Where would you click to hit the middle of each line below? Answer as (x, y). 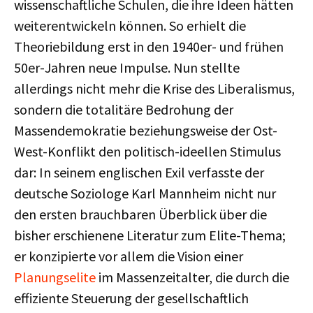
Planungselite (55, 277)
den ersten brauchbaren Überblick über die (140, 214)
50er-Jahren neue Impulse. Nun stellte (127, 67)
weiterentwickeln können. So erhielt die (130, 26)
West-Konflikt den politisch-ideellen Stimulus (147, 151)
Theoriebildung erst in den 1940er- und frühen (149, 46)
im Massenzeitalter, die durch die (192, 277)
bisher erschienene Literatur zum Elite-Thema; (150, 235)
